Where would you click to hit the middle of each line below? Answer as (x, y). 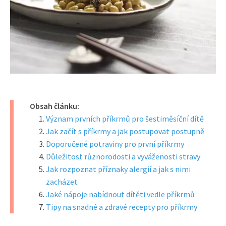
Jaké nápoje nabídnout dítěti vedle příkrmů (120, 194)
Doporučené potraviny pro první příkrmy (115, 144)
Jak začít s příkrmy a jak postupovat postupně (125, 131)
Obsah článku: (54, 106)
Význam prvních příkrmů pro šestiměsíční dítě (125, 118)
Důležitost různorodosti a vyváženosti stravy (123, 156)
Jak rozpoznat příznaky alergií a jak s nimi (118, 169)
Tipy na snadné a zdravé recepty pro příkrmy (122, 207)
